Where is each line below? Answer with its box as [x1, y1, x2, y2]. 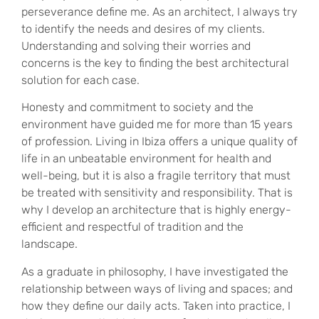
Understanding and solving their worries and [21, 38, 251, 53]
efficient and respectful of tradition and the [21, 220, 244, 234]
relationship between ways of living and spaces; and [21, 281, 293, 296]
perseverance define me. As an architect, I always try [21, 4, 298, 19]
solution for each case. [21, 73, 140, 87]
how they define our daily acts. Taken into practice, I [21, 298, 291, 313]
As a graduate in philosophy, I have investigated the [21, 264, 288, 278]
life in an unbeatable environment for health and [21, 152, 271, 166]
